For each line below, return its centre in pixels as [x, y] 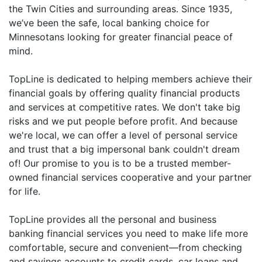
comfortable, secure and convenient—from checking [125, 247]
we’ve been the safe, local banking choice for [109, 23]
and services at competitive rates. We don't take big [125, 107]
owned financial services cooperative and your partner [130, 177]
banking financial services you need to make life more [128, 233]
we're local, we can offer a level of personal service [123, 135]
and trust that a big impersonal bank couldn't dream [124, 149]
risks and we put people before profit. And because [123, 121]
